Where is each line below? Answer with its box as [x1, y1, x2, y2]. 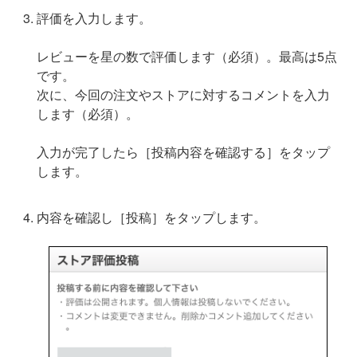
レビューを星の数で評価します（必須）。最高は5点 [37, 46, 337, 65]
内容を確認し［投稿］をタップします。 [37, 207, 266, 226]
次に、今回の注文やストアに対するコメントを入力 [37, 84, 330, 104]
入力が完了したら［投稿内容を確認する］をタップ [37, 142, 330, 161]
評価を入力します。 [37, 8, 151, 27]
